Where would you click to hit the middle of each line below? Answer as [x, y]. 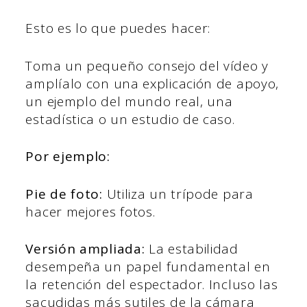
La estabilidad [194, 249]
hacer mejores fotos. [90, 211]
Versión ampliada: [87, 249]
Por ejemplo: [68, 157]
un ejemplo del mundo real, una [129, 101]
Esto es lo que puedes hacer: [118, 28]
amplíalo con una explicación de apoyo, [152, 83]
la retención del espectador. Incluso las [152, 285]
